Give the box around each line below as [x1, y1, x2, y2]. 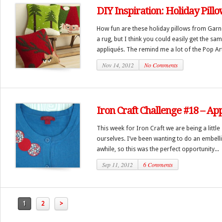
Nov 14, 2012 [102, 61, 134, 69]
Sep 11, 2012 [102, 161, 133, 168]
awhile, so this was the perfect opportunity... [97, 145, 219, 153]
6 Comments [143, 161, 173, 168]
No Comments [144, 61, 178, 69]
